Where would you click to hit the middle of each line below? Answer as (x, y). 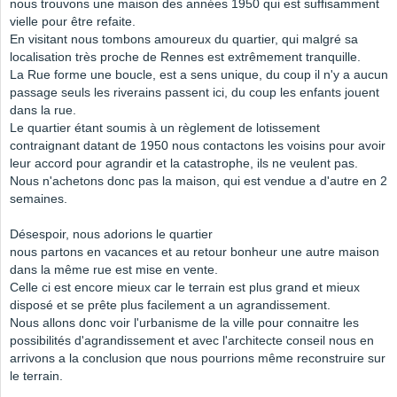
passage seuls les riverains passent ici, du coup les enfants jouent (195, 93)
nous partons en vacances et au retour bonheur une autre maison (195, 252)
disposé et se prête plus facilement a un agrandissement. (170, 305)
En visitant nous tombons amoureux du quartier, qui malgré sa (184, 39)
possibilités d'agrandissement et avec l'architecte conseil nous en (192, 341)
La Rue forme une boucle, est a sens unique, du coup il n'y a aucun (199, 75)
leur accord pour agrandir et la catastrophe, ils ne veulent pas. (184, 163)
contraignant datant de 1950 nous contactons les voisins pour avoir (198, 146)
